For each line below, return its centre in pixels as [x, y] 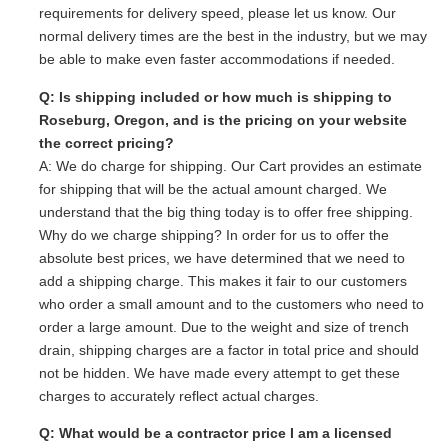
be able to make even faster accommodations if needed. [217, 59]
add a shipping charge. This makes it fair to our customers [223, 280]
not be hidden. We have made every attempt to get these [219, 372]
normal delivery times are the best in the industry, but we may [233, 36]
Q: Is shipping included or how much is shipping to [215, 96]
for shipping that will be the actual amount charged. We [213, 188]
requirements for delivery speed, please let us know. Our [217, 13]
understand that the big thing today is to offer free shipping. [226, 211]
